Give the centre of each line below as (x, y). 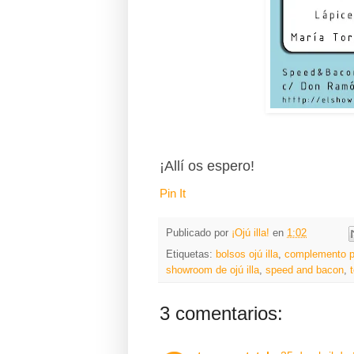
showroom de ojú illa (213, 271)
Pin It (173, 193)
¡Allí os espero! (207, 166)
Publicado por (199, 233)
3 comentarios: (221, 314)
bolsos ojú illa (247, 255)
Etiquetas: (191, 255)
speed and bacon (305, 271)
